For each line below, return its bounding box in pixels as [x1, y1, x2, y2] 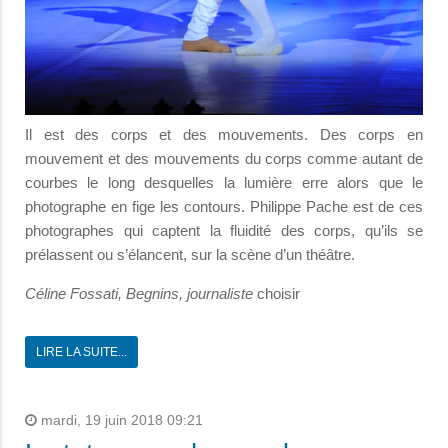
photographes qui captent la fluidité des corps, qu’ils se [25, 221, 423, 239]
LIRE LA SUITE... [36, 344, 127, 359]
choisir [257, 284, 300, 302]
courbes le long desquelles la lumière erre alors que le [25, 173, 423, 191]
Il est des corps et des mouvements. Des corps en [25, 125, 423, 143]
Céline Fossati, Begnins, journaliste [25, 284, 257, 302]
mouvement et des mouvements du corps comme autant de [25, 149, 423, 167]
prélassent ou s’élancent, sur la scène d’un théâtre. [25, 245, 355, 263]
